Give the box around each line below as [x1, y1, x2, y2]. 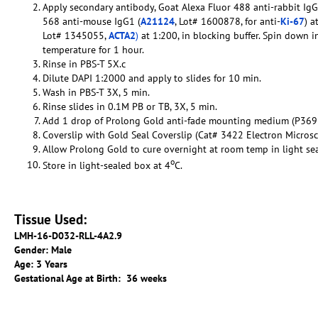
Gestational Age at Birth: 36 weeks [14, 272, 167, 285]
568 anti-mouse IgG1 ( [43, 14, 141, 28]
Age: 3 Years [14, 258, 67, 271]
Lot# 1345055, [43, 28, 109, 42]
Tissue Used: [14, 211, 87, 229]
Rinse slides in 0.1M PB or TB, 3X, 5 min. [43, 99, 217, 113]
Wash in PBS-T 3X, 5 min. [43, 85, 150, 99]
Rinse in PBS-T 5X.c [43, 57, 126, 70]
